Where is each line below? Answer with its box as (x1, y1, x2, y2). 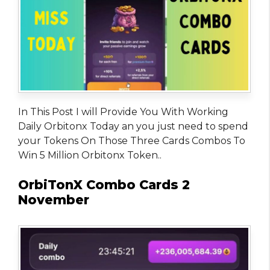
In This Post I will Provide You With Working (18, 105, 228, 118)
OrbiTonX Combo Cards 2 (18, 177, 190, 192)
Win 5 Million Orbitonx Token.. (18, 149, 162, 161)
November (18, 192, 89, 207)
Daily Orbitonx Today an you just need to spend (18, 120, 248, 132)
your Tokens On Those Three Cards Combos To (18, 134, 245, 146)
